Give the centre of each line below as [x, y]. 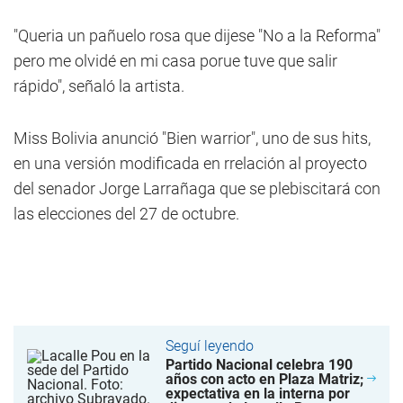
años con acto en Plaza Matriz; [264, 379]
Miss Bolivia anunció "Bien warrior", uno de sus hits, [192, 138]
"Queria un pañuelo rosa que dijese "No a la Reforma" [197, 36]
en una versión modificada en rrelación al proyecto [190, 163]
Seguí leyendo [209, 346]
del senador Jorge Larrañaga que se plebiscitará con [197, 188]
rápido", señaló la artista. [99, 86]
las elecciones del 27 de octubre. [126, 214]
